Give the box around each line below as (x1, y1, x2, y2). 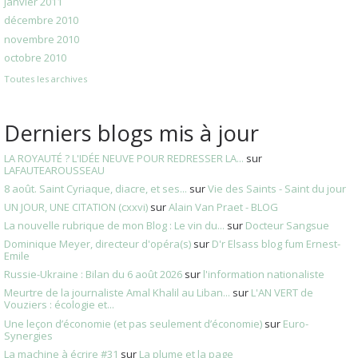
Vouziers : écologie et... (4, 297, 114, 312)
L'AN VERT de (251, 285, 313, 300)
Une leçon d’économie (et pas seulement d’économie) (4, 316, 262, 331)
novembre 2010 (4, 31, 79, 46)
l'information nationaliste (203, 267, 324, 282)
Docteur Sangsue (245, 218, 329, 233)
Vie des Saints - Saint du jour (208, 181, 346, 196)
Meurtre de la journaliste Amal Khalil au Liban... (4, 285, 230, 300)
